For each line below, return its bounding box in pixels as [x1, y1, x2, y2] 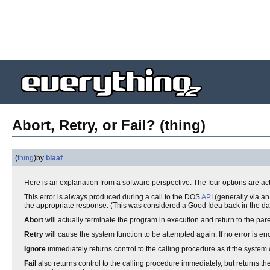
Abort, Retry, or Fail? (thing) [12, 117, 206, 133]
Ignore [24, 245, 46, 253]
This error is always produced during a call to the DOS [24, 193, 201, 201]
